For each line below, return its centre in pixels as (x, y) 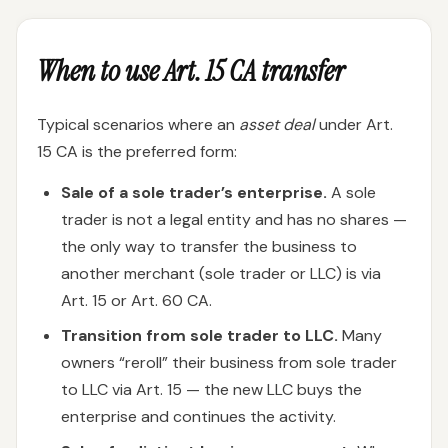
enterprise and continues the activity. (198, 416)
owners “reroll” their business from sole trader (229, 362)
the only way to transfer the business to (209, 246)
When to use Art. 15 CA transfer (191, 71)
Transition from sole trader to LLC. (199, 335)
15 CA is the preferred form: (137, 151)
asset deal (277, 124)
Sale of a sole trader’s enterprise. (194, 192)
